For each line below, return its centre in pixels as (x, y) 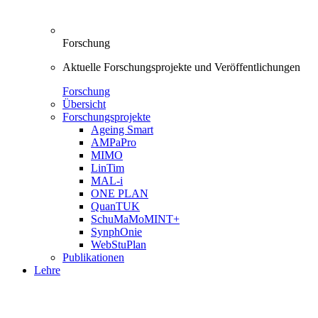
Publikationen (93, 257)
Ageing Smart (122, 129)
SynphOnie (116, 231)
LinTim (108, 168)
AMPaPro (114, 142)
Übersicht (84, 104)
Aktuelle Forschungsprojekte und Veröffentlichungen (181, 67)
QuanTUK (115, 206)
